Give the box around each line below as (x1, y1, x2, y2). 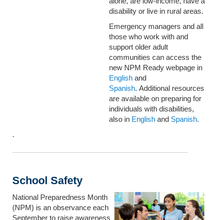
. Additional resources (135, 84, 204, 93)
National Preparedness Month (12, 192, 108, 201)
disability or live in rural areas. (109, 7, 203, 16)
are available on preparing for (109, 94, 201, 103)
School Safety (12, 174, 82, 187)
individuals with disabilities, (109, 105, 194, 113)
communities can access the (109, 53, 201, 62)
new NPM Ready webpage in (109, 63, 202, 72)
